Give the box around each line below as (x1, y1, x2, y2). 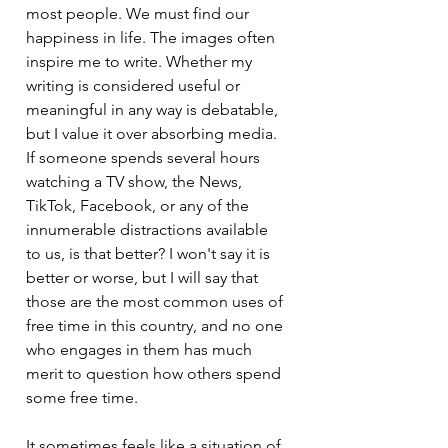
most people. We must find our (26, 4, 253, 24)
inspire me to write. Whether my (26, 52, 256, 72)
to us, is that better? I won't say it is (26, 244, 274, 264)
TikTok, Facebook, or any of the (26, 196, 253, 216)
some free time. (26, 388, 138, 408)
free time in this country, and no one (26, 316, 287, 336)
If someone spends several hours (26, 148, 264, 168)
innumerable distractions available (26, 220, 272, 240)
